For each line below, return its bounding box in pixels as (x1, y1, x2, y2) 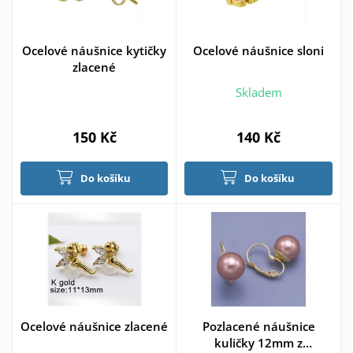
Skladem (235, 84, 282, 100)
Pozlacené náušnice (202, 318, 315, 334)
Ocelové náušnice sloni (193, 43, 324, 59)
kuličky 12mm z (214, 334, 303, 351)
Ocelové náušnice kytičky (22, 43, 166, 59)
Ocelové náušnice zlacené (20, 318, 168, 334)
